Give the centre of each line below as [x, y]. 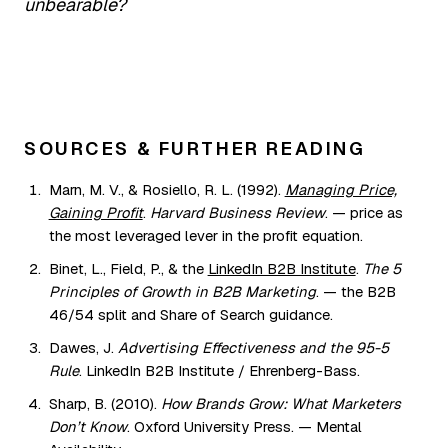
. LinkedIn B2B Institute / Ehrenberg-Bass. [219, 370]
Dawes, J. [83, 347]
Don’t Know [87, 426]
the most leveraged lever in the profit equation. [205, 235]
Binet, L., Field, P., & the [128, 268]
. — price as [363, 212]
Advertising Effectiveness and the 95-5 [253, 347]
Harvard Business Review [237, 212]
